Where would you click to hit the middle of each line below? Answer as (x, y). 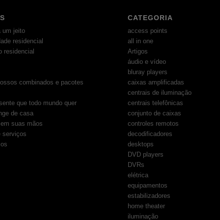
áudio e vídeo (147, 62)
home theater (147, 206)
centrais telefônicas (156, 103)
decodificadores (150, 134)
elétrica (138, 175)
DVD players (146, 155)
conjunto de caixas (155, 113)
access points (148, 31)
